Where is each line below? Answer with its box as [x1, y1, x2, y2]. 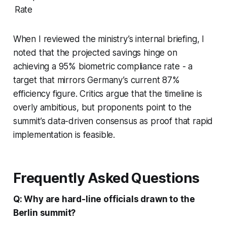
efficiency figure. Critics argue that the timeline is [13, 88, 202, 99]
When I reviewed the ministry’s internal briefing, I [13, 33, 205, 44]
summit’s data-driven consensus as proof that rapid [13, 116, 213, 126]
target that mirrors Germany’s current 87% [13, 74, 180, 85]
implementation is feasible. [13, 129, 116, 140]
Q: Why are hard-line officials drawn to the [13, 194, 195, 204]
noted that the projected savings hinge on [13, 47, 177, 58]
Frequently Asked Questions [13, 169, 200, 186]
